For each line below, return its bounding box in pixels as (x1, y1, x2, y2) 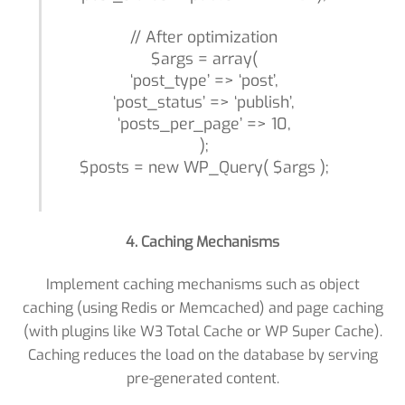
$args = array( (150, 48, 258, 71)
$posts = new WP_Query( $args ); (79, 156, 329, 179)
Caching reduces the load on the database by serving (27, 344, 378, 364)
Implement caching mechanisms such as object (45, 274, 360, 294)
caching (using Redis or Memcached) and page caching (22, 297, 383, 317)
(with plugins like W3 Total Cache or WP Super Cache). (23, 321, 382, 341)
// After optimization (130, 26, 278, 49)
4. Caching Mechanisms (126, 232, 279, 252)
